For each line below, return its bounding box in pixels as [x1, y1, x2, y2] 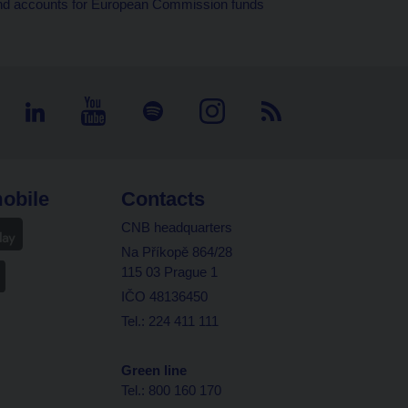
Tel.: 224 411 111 [121, 313, 219, 329]
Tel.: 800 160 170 [121, 382, 221, 398]
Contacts [121, 188, 205, 210]
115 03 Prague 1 [121, 264, 218, 280]
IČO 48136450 [121, 289, 211, 304]
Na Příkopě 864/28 [121, 244, 232, 260]
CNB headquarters [121, 219, 232, 235]
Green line [121, 362, 187, 378]
